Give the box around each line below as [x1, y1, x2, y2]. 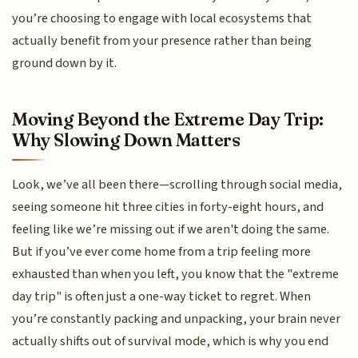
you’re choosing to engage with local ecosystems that [12, 9, 312, 29]
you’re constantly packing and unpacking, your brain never [12, 308, 341, 328]
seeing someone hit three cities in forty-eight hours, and [12, 197, 324, 217]
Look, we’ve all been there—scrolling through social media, [12, 174, 343, 194]
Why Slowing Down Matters [12, 128, 241, 151]
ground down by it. [12, 54, 117, 74]
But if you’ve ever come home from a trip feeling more [12, 241, 312, 261]
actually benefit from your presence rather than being [12, 31, 312, 51]
